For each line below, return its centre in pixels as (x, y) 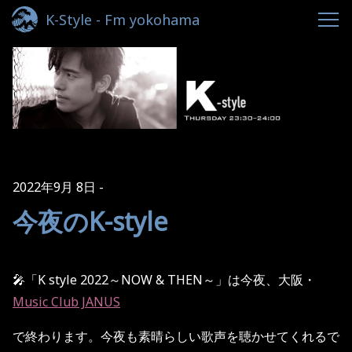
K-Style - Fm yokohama (123, 20)
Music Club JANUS (66, 302)
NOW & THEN (162, 280)
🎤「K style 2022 (60, 280)
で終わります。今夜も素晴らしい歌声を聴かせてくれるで (176, 336)
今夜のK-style (90, 221)
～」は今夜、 (240, 280)
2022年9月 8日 (54, 187)
